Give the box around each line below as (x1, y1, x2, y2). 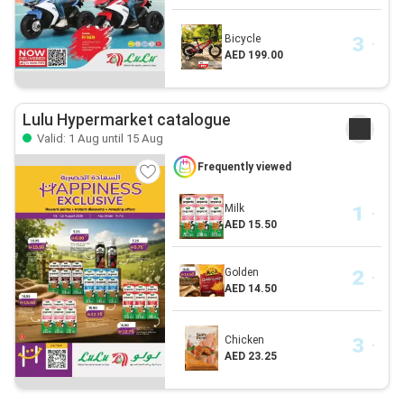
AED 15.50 (224, 218, 277, 232)
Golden (224, 266, 259, 280)
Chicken (224, 334, 264, 347)
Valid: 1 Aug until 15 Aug (34, 132, 163, 146)
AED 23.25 (224, 350, 277, 363)
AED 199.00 (224, 49, 283, 62)
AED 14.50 (224, 282, 277, 296)
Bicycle (224, 32, 261, 46)
